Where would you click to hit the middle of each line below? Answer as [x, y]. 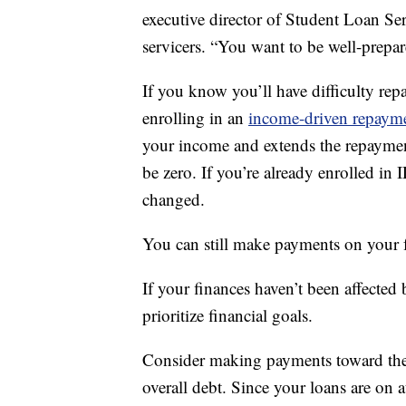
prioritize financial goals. [227, 315]
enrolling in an [195, 118]
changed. [174, 199]
